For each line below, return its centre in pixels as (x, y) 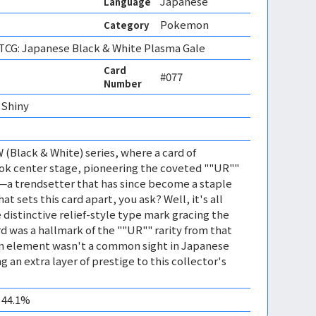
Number (123, 84)
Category (126, 25)
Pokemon (184, 24)
